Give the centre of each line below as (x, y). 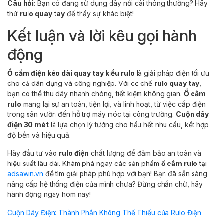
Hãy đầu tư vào (33, 153)
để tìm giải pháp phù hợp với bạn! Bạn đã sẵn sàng (125, 173)
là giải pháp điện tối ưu (172, 73)
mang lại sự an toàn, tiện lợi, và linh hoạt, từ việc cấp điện (113, 104)
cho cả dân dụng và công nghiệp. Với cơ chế (81, 83)
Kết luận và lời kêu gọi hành (102, 35)
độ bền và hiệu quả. (39, 135)
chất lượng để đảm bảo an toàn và (145, 153)
